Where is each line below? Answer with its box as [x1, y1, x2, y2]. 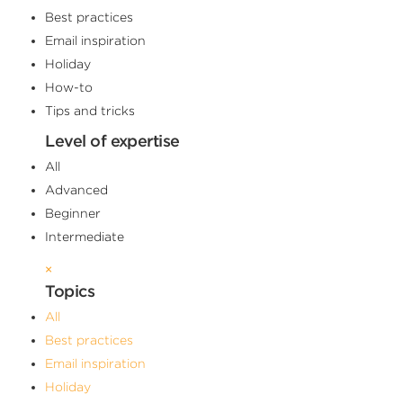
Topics [45, 281, 95, 300]
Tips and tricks [45, 103, 136, 118]
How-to [45, 79, 94, 94]
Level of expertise [45, 130, 180, 150]
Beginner [45, 205, 102, 220]
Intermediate [45, 228, 125, 244]
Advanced [45, 182, 109, 197]
